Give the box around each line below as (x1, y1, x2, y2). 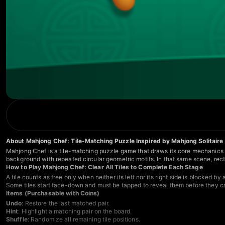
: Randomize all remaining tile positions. (27, 215, 140, 223)
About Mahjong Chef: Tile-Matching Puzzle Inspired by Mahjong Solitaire (6, 137, 223, 145)
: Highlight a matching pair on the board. (18, 207, 132, 215)
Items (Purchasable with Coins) (6, 189, 100, 197)
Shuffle (6, 215, 28, 223)
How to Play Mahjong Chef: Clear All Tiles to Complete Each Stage (6, 163, 203, 171)
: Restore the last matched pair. (22, 199, 110, 207)
